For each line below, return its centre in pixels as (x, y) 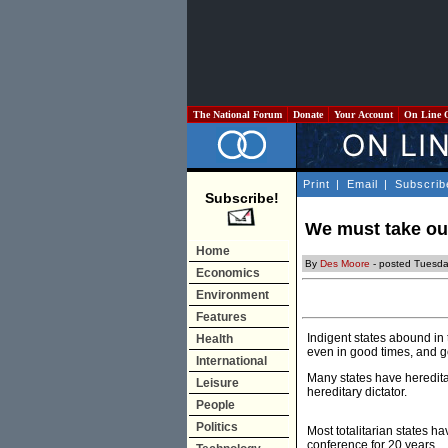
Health (214, 339)
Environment (232, 295)
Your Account (363, 114)
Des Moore (345, 264)
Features (221, 317)
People (215, 405)
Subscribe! (241, 198)
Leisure (217, 383)
